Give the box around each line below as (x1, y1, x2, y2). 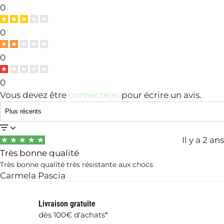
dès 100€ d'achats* (38, 210, 108, 220)
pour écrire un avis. (119, 89, 201, 100)
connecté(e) (68, 89, 119, 100)
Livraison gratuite (38, 198, 95, 208)
